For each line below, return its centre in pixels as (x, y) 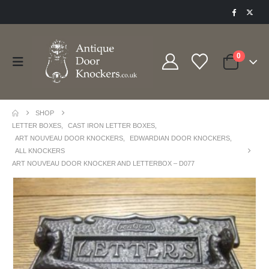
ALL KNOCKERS (40, 150)
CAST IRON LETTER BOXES (111, 125)
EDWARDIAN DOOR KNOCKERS (180, 138)
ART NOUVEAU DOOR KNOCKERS (69, 138)
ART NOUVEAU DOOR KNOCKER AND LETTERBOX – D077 (103, 163)
